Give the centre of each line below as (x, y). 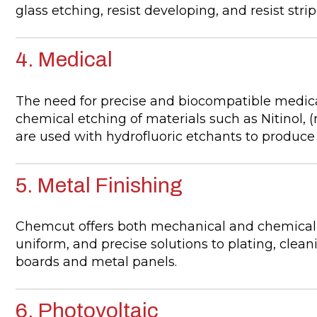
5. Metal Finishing (99, 185)
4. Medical (64, 60)
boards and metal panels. (96, 261)
